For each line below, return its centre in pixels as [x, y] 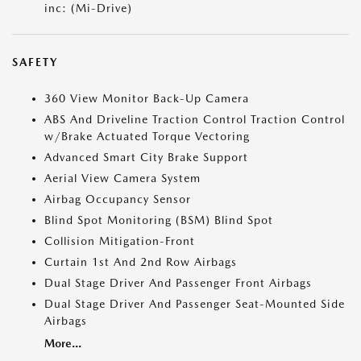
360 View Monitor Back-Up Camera [147, 99]
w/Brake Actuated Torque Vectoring [147, 137]
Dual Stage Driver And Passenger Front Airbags [178, 283]
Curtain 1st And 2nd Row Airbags [141, 262]
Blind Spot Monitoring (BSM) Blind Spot [159, 220]
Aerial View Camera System [122, 178]
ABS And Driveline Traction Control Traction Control [195, 120]
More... [63, 344]
